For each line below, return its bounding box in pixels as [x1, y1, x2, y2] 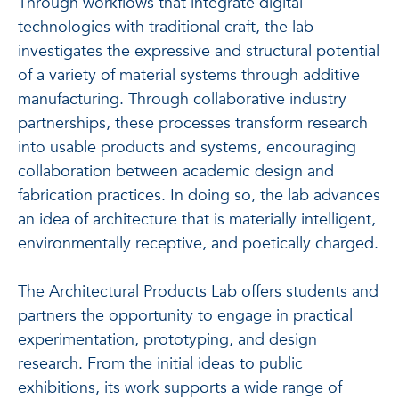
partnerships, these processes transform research [18, 111, 368, 134]
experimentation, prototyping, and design [18, 328, 317, 351]
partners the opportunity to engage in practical [18, 304, 353, 327]
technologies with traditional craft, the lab [18, 15, 313, 38]
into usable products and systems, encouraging [18, 135, 356, 159]
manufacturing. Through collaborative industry [18, 87, 346, 110]
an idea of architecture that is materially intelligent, [18, 208, 376, 231]
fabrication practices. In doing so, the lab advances [18, 183, 380, 207]
